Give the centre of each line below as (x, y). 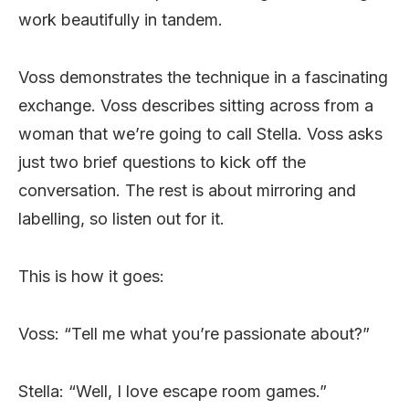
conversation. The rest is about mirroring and (187, 190)
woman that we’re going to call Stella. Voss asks (200, 133)
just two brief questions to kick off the (162, 162)
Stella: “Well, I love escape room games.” (173, 391)
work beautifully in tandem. (121, 19)
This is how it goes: (91, 276)
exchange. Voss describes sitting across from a (196, 105)
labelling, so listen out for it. (121, 218)
